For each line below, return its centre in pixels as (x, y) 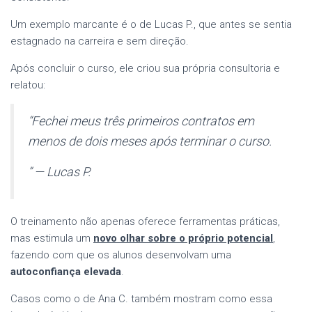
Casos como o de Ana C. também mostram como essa (141, 298)
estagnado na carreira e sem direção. (100, 41)
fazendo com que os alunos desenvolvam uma (121, 255)
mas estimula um (52, 238)
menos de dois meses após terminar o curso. (150, 141)
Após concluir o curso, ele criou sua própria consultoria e (145, 68)
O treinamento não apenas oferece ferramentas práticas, (145, 221)
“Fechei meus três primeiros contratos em (141, 120)
